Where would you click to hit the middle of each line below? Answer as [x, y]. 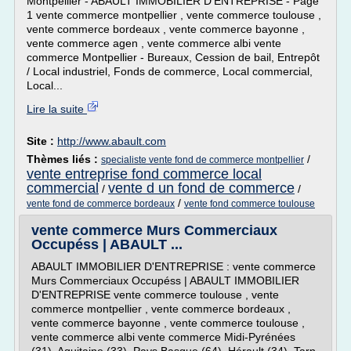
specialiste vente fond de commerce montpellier [203, 160]
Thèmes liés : [64, 159]
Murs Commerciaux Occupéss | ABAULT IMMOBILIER [165, 280]
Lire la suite [57, 109]
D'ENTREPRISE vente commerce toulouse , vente [155, 295]
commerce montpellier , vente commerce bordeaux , [161, 309]
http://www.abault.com [112, 141]
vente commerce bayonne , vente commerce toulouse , [168, 323]
